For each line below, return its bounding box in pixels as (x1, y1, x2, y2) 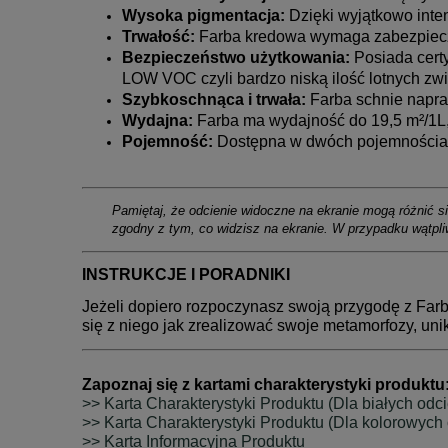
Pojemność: (122, 132, 213, 150)
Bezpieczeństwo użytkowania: (122, 48, 350, 66)
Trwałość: (122, 27, 195, 45)
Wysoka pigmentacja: (122, 6, 285, 24)
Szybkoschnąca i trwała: (122, 90, 306, 108)
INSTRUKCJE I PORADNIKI (82, 265, 290, 283)
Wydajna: (122, 111, 193, 129)
